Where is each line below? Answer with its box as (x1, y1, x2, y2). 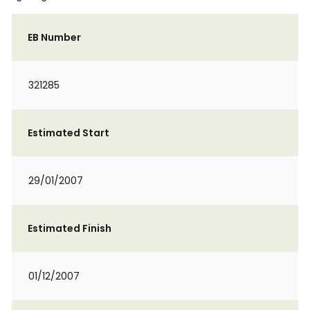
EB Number (28, 30, 81, 44)
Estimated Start (28, 126, 109, 140)
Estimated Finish (28, 221, 111, 235)
